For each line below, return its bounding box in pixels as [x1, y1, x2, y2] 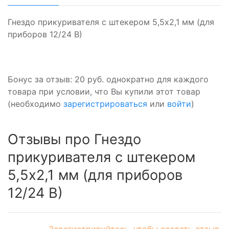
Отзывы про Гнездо [8, 130, 141, 148]
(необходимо [8, 98, 63, 109]
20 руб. [75, 74, 106, 84]
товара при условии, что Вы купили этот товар [8, 86, 200, 97]
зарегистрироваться [63, 98, 147, 109]
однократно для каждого [106, 74, 209, 84]
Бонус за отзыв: [8, 74, 75, 84]
